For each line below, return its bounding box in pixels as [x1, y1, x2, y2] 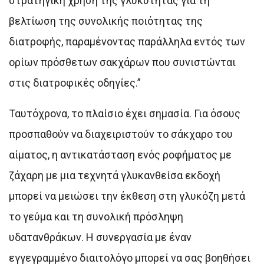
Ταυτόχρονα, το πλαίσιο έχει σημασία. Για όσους [9, 107, 240, 120]
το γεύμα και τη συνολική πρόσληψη [9, 210, 183, 223]
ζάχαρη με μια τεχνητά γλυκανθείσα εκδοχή [9, 169, 220, 181]
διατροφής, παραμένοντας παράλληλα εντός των [9, 35, 245, 48]
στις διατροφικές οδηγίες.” [9, 76, 141, 89]
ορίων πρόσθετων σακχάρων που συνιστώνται [9, 55, 236, 68]
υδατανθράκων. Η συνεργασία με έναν [9, 230, 192, 243]
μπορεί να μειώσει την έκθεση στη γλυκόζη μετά [9, 189, 245, 202]
